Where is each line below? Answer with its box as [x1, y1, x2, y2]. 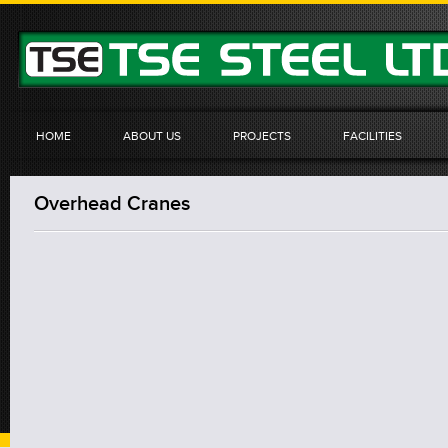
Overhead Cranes [34, 192, 190, 214]
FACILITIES [343, 129, 402, 143]
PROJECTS [233, 129, 291, 143]
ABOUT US [123, 129, 181, 143]
